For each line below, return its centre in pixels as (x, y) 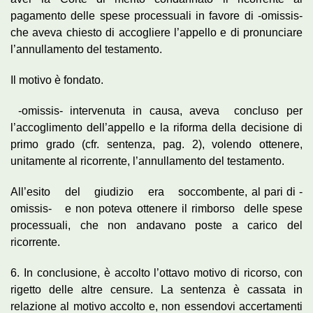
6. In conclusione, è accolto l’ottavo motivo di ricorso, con (156, 272)
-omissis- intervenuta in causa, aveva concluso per (156, 110)
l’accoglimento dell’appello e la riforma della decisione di (156, 127)
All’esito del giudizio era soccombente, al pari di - (156, 191)
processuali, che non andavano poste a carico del (156, 225)
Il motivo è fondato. (57, 80)
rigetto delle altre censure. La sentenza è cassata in (156, 289)
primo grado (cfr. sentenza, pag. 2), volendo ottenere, (156, 144)
